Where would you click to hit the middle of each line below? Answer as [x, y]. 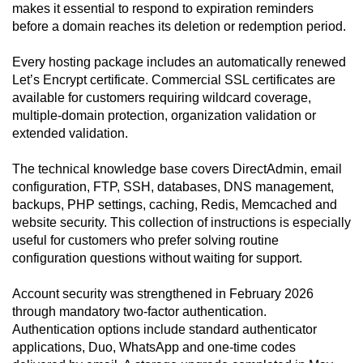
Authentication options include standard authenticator [164, 330]
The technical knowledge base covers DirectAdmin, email [177, 169]
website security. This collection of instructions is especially [181, 223]
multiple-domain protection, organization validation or [164, 116]
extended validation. [70, 134]
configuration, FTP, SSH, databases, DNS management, [173, 187]
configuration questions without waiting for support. [157, 258]
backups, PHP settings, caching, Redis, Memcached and [175, 205]
